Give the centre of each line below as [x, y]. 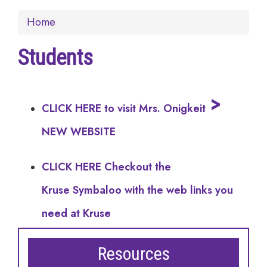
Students [55, 58]
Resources [133, 254]
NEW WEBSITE [79, 132]
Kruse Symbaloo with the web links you [137, 190]
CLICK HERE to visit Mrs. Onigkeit [124, 108]
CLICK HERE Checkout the [106, 167]
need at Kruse [76, 213]
